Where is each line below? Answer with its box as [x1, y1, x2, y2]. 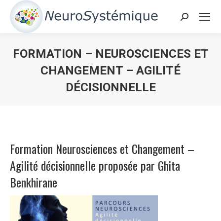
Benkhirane [10, 173, 57, 191]
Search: [181, 14, 212, 25]
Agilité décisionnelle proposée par [10, 156, 158, 174]
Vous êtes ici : [110, 98, 167, 108]
